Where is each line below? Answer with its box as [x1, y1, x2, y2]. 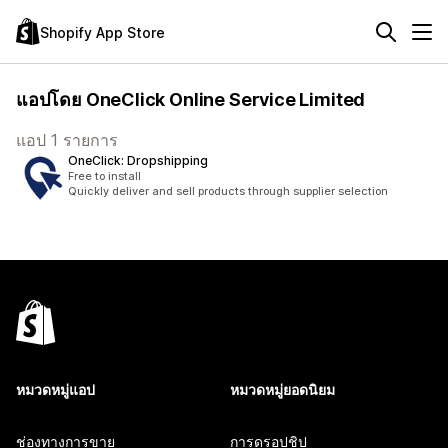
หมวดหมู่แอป [16, 381, 95, 398]
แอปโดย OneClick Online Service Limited [16, 89, 366, 110]
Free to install [68, 169, 141, 183]
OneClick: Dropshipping [68, 153, 208, 168]
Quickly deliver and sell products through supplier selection [68, 184, 388, 198]
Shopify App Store [40, 23, 165, 41]
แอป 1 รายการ [16, 130, 118, 150]
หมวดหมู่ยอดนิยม [230, 381, 335, 398]
